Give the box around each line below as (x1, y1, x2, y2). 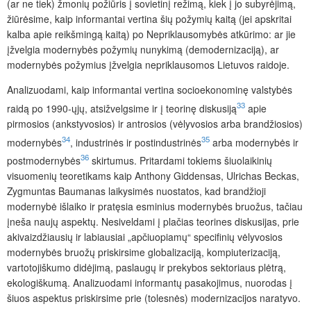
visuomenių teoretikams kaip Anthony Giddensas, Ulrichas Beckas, (7, 169, 299, 183)
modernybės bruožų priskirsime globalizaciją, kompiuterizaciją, (7, 245, 280, 260)
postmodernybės (7, 153, 81, 168)
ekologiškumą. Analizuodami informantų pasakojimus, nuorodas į (7, 276, 292, 290)
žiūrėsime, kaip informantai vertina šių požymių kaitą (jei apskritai (7, 12, 292, 26)
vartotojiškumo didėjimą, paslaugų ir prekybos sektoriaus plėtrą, (7, 260, 286, 275)
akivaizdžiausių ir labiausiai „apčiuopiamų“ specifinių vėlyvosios (7, 230, 283, 244)
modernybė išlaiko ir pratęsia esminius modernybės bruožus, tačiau (7, 199, 303, 214)
